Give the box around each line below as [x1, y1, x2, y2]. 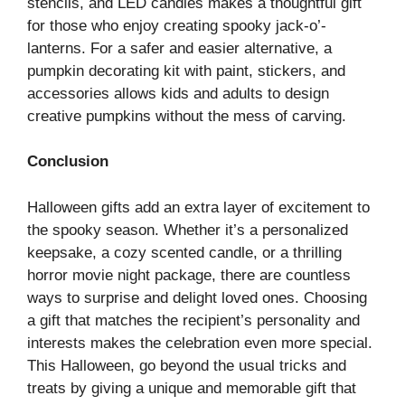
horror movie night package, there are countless [27, 266, 351, 284]
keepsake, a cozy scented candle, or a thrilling [27, 243, 342, 261]
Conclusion [27, 153, 108, 170]
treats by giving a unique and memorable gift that [27, 379, 356, 397]
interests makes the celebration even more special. [27, 334, 372, 352]
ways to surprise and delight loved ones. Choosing [27, 288, 367, 306]
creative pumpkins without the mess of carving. [27, 107, 346, 125]
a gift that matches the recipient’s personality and [27, 311, 360, 329]
